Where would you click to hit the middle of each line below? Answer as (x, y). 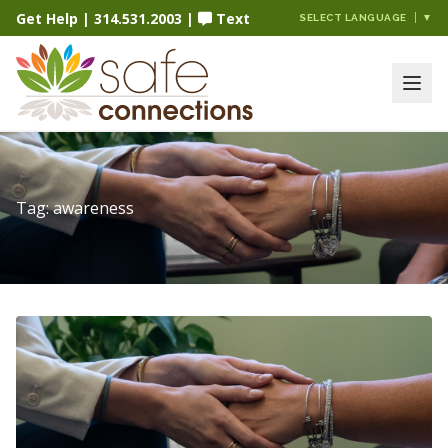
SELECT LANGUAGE (353, 18)
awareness (93, 208)
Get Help (47, 18)
